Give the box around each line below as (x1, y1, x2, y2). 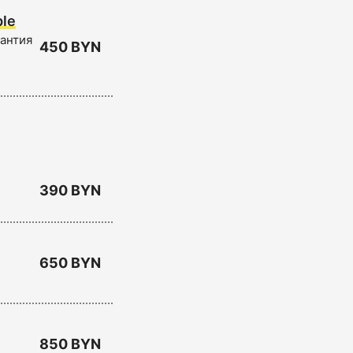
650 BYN (39, 255, 101, 271)
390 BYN (39, 182, 101, 199)
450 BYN (39, 39, 101, 55)
